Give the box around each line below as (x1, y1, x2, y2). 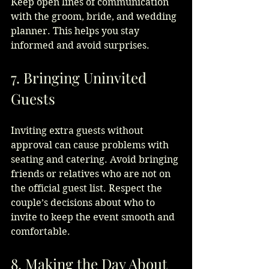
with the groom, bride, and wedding (11, 11, 179, 23)
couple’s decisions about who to (11, 197, 157, 209)
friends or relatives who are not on (11, 168, 173, 180)
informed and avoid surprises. (11, 40, 150, 52)
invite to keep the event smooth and (11, 211, 177, 223)
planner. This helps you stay (11, 25, 142, 37)
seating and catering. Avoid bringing (11, 154, 181, 166)
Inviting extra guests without (11, 125, 146, 137)
